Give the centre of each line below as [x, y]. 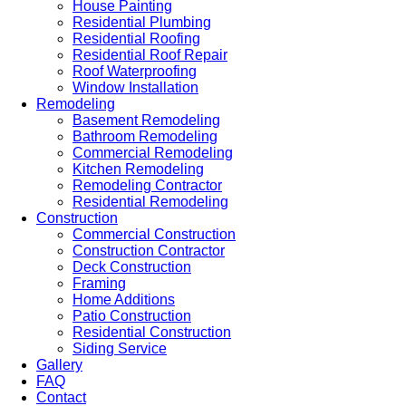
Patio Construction [132, 316]
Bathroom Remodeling [145, 136]
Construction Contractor [149, 251]
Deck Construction [132, 267]
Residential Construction [152, 332]
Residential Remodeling [150, 202]
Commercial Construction [154, 234]
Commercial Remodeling [153, 153]
